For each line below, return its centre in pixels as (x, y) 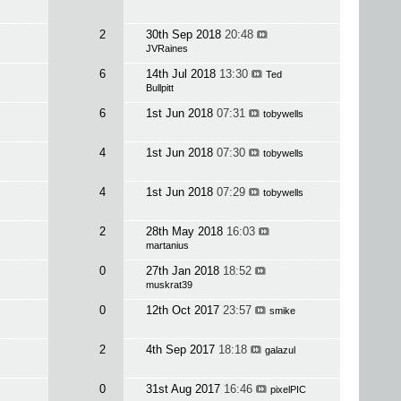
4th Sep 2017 (182, 350)
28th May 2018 (186, 231)
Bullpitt (159, 88)
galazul (280, 350)
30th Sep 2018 (185, 34)
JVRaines (166, 48)
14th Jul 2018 (182, 74)
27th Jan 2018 (184, 271)
